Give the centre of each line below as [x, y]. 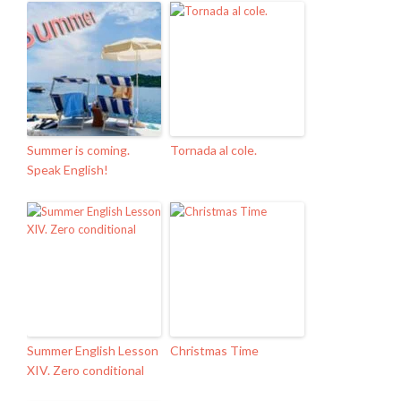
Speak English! [68, 170]
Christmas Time [214, 350]
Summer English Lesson [93, 350]
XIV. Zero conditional [85, 370]
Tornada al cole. [213, 150]
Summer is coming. [78, 150]
